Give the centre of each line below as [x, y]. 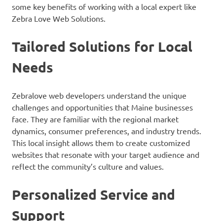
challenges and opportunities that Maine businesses [102, 107]
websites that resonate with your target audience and [106, 154]
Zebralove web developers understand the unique [99, 95]
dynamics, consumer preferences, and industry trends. [107, 130]
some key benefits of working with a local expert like [104, 6]
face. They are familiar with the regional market [95, 119]
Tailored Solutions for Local [102, 46]
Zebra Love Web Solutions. [59, 18]
